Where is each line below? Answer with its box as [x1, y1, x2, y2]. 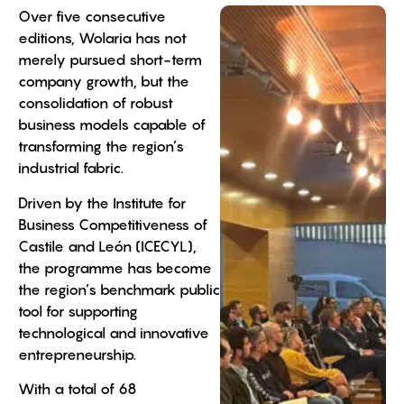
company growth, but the [18, 72, 189, 91]
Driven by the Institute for [18, 193, 186, 212]
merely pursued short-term [18, 50, 202, 69]
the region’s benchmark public [18, 280, 220, 298]
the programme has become [18, 258, 212, 277]
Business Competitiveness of [18, 215, 207, 234]
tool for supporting [18, 301, 138, 320]
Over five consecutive [18, 7, 166, 26]
